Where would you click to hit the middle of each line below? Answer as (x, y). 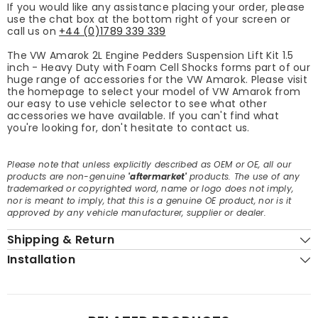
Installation (41, 259)
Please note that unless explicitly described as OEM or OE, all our (149, 164)
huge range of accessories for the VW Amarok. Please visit (157, 79)
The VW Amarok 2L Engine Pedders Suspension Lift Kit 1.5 (150, 55)
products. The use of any (245, 176)
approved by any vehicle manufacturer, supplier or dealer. (137, 212)
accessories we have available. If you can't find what (143, 115)
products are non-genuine (66, 176)
